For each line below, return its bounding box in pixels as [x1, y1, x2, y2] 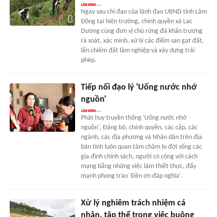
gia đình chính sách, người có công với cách [80, 153, 198, 160]
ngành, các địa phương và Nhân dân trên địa [80, 133, 202, 141]
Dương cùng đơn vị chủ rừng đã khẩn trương [80, 27, 202, 35]
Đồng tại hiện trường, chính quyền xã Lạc [80, 17, 192, 25]
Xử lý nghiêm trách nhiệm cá [80, 198, 186, 208]
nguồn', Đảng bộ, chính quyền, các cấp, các [80, 124, 198, 131]
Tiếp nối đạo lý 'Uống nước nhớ [80, 82, 197, 92]
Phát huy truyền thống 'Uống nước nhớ [80, 114, 186, 122]
